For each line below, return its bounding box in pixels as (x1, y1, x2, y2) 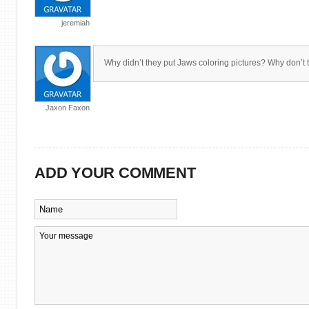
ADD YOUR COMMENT (34, 164, 196, 181)
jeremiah (61, 19, 90, 27)
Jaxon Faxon (46, 103, 90, 112)
